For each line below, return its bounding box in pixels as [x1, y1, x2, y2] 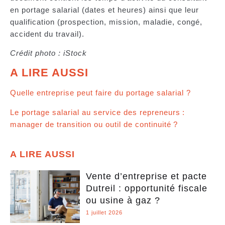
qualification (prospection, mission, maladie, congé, [10, 17, 202, 26]
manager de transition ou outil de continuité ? [10, 120, 180, 129]
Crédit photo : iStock [10, 49, 87, 58]
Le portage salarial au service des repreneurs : [10, 107, 185, 117]
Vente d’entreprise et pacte [85, 171, 207, 181]
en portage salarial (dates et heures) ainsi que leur [10, 5, 199, 14]
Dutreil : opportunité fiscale [85, 183, 207, 193]
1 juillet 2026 [85, 209, 123, 215]
